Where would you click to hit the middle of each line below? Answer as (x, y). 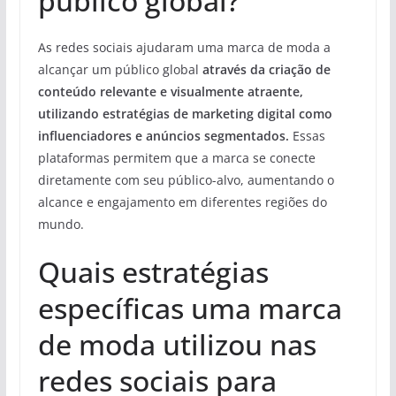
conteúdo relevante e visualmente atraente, (170, 91)
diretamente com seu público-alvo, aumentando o (186, 180)
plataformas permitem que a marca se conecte (176, 158)
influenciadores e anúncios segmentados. (163, 136)
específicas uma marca (190, 308)
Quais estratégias (153, 272)
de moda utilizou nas (177, 344)
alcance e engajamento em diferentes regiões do (182, 202)
